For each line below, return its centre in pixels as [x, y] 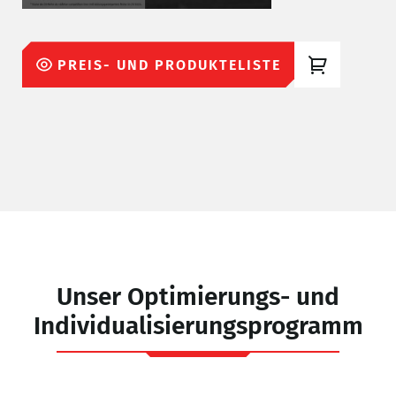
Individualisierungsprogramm [198, 326]
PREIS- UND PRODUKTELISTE [169, 65]
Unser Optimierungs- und [198, 297]
